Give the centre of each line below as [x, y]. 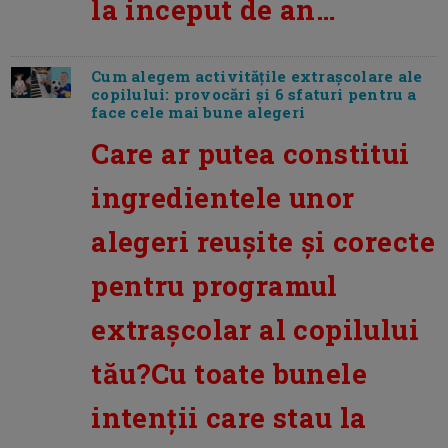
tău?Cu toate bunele [229, 372]
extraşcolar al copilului [255, 328]
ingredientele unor [223, 196]
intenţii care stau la [229, 416]
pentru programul [214, 284]
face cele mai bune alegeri [198, 111]
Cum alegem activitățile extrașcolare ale [257, 75]
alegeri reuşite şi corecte [263, 240]
